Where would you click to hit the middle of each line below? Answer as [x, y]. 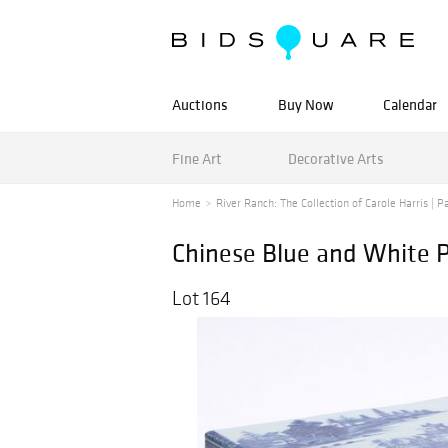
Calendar [410, 104]
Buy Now [305, 104]
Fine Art [197, 158]
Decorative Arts [335, 158]
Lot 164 [201, 298]
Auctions [200, 104]
